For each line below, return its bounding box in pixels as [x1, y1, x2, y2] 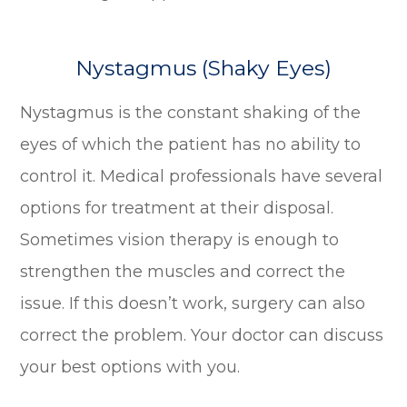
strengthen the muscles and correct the [20, 261, 346, 282]
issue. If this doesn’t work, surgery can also [20, 293, 366, 313]
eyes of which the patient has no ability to [20, 134, 362, 154]
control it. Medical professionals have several [20, 165, 383, 186]
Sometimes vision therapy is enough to [20, 229, 340, 250]
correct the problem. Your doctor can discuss [20, 324, 384, 345]
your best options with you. [20, 356, 241, 377]
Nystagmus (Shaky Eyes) [75, 55, 332, 81]
